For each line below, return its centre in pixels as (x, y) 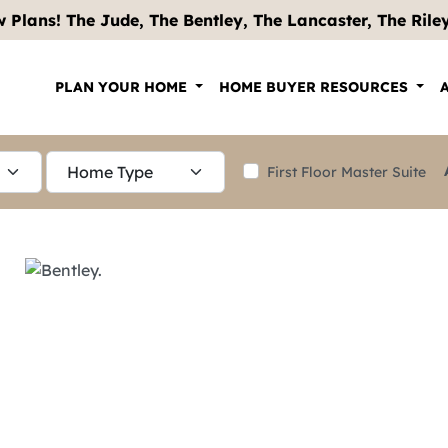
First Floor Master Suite (346, 171)
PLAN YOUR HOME (123, 86)
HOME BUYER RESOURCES (316, 86)
